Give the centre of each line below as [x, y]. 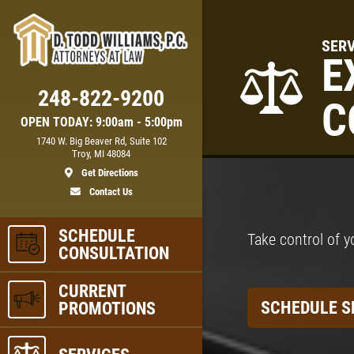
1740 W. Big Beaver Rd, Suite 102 [101, 141]
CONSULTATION [114, 252]
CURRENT [92, 290]
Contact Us [109, 191]
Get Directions [108, 172]
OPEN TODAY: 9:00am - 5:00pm [101, 122]
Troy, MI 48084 [101, 153]
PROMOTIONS [107, 308]
